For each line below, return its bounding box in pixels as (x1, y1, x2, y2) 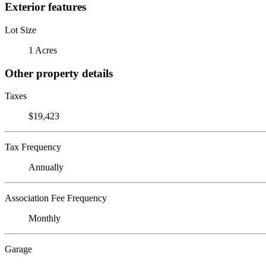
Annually (28, 162, 64, 173)
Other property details (5, 66, 113, 80)
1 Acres (28, 45, 57, 55)
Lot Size (5, 24, 36, 35)
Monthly (28, 213, 61, 224)
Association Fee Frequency (5, 193, 107, 204)
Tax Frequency (5, 142, 61, 153)
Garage (5, 244, 32, 255)
